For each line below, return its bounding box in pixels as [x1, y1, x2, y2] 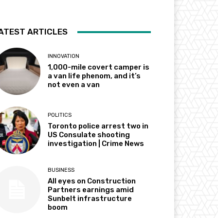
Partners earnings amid [48, 185, 134, 194]
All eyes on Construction [48, 176, 136, 185]
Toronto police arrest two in [48, 122, 149, 131]
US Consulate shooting [48, 130, 130, 140]
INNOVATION [48, 53, 80, 60]
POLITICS [48, 112, 72, 119]
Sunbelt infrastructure [48, 194, 132, 203]
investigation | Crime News [48, 139, 145, 148]
